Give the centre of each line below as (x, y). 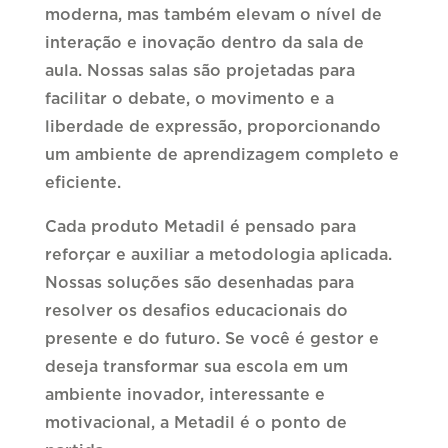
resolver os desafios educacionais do (196, 311)
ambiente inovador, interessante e (184, 395)
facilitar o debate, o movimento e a (189, 99)
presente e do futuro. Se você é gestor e (211, 339)
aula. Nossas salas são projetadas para (199, 71)
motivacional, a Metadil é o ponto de (195, 423)
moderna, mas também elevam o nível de (213, 15)
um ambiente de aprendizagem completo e (221, 155)
